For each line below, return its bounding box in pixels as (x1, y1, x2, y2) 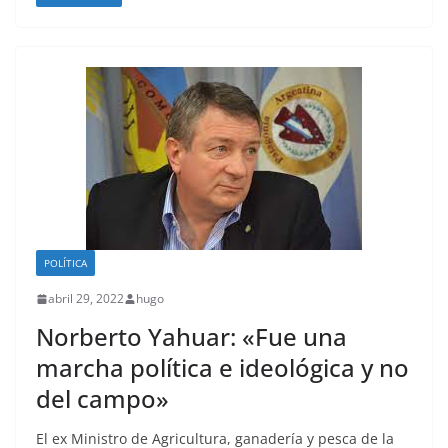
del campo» (36, 382, 169, 416)
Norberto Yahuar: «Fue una (36, 320, 347, 354)
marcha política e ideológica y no (36, 351, 409, 385)
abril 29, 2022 (48, 290, 124, 308)
